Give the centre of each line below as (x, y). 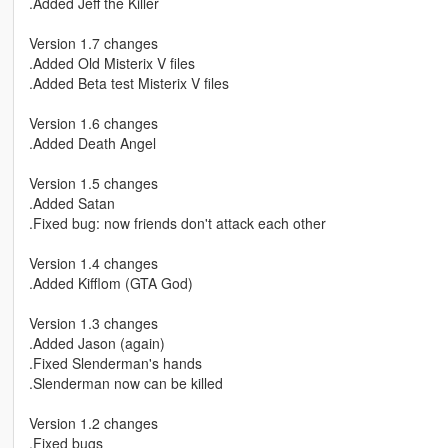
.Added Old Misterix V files (111, 63)
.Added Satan (71, 203)
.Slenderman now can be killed (125, 383)
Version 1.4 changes (93, 263)
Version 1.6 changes (93, 123)
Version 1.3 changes (93, 323)
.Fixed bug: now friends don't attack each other (177, 223)
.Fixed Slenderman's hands (115, 363)
